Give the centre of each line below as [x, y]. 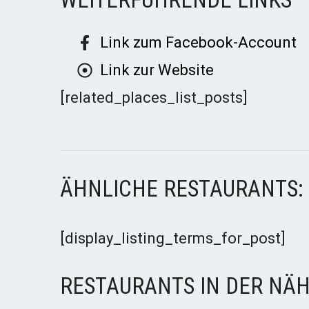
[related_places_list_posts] [154, 98]
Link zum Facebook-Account [198, 43]
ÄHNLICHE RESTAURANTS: [182, 189]
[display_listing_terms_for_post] [173, 239]
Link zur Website [157, 70]
